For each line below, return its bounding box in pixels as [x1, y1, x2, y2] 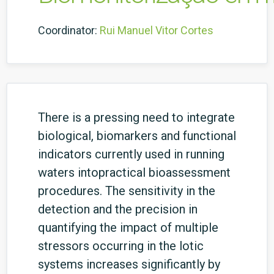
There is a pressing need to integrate [38, 110, 235, 125]
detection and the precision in [38, 202, 198, 217]
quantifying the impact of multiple [38, 220, 218, 235]
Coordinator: [38, 24, 97, 37]
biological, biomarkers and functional [38, 128, 236, 143]
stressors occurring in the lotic [38, 239, 204, 253]
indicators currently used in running [38, 147, 224, 161]
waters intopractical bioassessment [38, 165, 231, 180]
